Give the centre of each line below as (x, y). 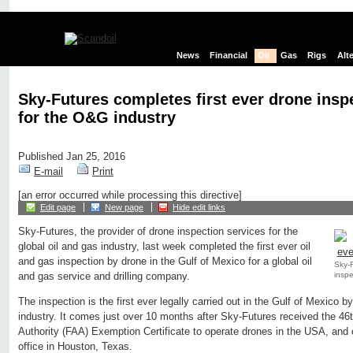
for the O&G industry (97, 117)
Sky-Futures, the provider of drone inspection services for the (158, 232)
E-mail (48, 172)
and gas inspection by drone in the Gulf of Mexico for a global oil (165, 262)
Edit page (58, 208)
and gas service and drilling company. (104, 277)
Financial (229, 56)
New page (124, 208)
